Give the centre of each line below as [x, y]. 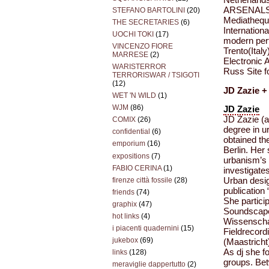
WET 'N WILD [134, 96]
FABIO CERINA [137, 168]
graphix [125, 204]
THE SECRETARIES [146, 22]
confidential [131, 132]
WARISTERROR [139, 67]
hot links [126, 216]
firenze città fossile [142, 180]
